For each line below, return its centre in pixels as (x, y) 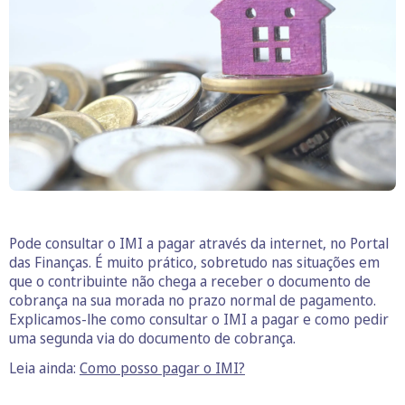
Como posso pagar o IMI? (162, 368)
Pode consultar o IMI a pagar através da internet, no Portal (199, 244)
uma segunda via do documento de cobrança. (152, 339)
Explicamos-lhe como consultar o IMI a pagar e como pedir (199, 320)
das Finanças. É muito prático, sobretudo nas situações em (194, 263)
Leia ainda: (44, 368)
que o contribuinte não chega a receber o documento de (190, 282)
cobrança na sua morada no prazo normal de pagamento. (193, 301)
